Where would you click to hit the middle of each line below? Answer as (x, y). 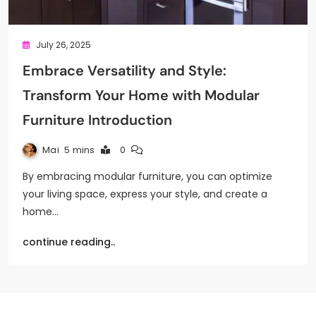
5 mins (79, 150)
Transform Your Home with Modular (141, 95)
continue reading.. (69, 242)
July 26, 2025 (64, 45)
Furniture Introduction (97, 120)
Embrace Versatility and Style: (124, 71)
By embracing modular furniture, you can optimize (147, 176)
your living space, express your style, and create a (145, 194)
